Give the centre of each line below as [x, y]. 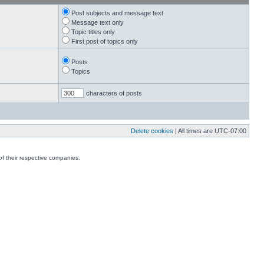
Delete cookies [152, 131]
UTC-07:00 [230, 131]
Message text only [97, 22]
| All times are [194, 131]
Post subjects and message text [116, 13]
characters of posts [114, 93]
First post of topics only [104, 41]
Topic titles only [92, 32]
